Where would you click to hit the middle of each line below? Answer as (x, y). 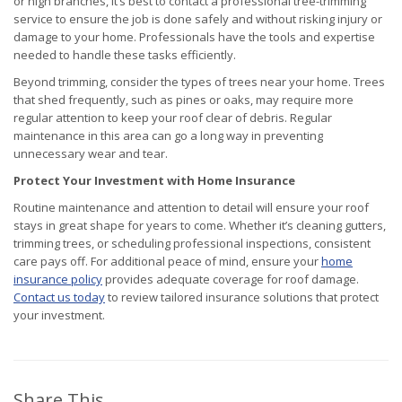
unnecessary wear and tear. (91, 154)
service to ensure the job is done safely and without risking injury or (198, 19)
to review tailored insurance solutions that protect (242, 297)
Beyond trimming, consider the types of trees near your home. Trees (199, 82)
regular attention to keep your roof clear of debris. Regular (173, 118)
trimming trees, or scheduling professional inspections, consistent (192, 244)
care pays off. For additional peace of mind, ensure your (167, 262)
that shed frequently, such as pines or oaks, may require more (184, 100)
